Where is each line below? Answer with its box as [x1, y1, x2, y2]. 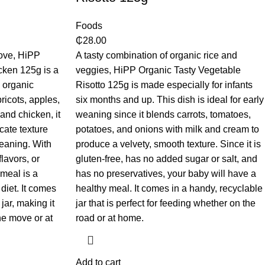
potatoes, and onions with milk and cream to [75, 124, 259, 135]
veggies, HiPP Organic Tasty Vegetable [75, 65, 241, 76]
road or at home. [75, 213, 144, 224]
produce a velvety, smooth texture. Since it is [75, 139, 261, 150]
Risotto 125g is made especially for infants [75, 80, 253, 91]
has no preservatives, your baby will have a [75, 169, 256, 179]
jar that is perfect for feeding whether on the [75, 198, 256, 209]
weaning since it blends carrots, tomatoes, [75, 109, 251, 120]
